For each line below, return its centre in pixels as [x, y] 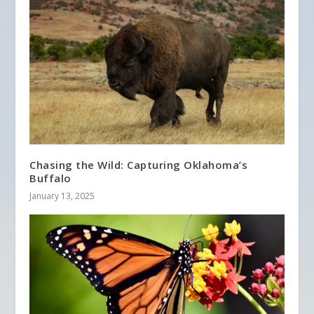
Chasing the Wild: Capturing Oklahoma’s [139, 165]
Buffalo [50, 178]
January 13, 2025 [62, 196]
